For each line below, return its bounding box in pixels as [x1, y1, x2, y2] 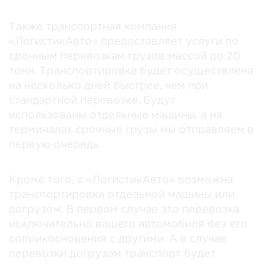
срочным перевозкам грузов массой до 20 [9, 51, 240, 61]
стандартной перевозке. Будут [9, 95, 176, 105]
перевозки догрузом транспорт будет [9, 249, 216, 259]
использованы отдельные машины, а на [9, 110, 222, 120]
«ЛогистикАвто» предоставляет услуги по [9, 37, 239, 47]
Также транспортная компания [9, 22, 177, 32]
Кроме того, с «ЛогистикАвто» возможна [9, 175, 233, 185]
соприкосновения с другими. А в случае [9, 234, 227, 244]
